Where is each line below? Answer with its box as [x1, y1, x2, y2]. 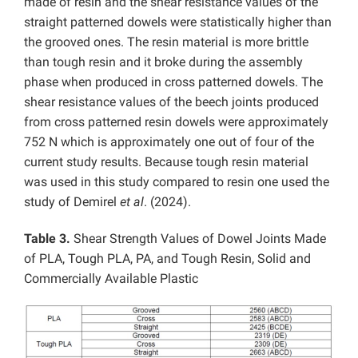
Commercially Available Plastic [24, 271, 198, 286]
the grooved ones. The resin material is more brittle [24, 34, 308, 50]
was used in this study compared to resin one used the [24, 174, 329, 189]
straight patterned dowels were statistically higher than [24, 14, 332, 30]
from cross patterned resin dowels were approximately [24, 114, 328, 129]
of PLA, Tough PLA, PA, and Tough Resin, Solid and [24, 251, 311, 266]
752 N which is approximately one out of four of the [24, 134, 314, 149]
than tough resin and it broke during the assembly [24, 54, 303, 70]
